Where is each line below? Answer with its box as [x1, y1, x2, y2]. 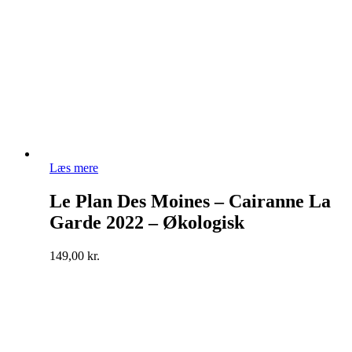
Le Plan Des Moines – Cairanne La [49, 190, 331, 211]
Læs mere [49, 160, 98, 174]
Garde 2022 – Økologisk [49, 211, 244, 233]
